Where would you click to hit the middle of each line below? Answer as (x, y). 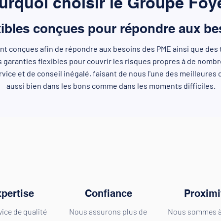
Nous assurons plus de (108, 211)
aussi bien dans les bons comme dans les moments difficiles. (111, 86)
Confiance (110, 193)
